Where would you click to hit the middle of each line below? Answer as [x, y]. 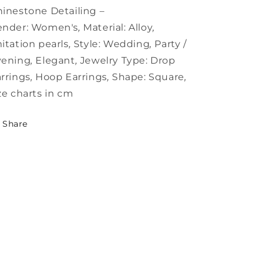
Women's [55, 28]
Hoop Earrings [71, 77]
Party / [171, 44]
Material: [105, 28]
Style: [87, 44]
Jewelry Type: [114, 61]
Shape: [129, 77]
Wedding [127, 44]
